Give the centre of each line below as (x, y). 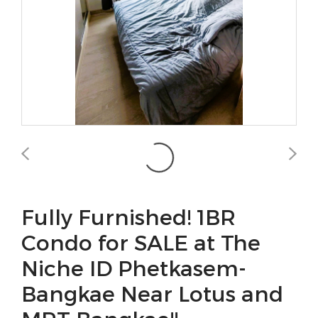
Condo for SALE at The (141, 242)
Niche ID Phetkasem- (134, 268)
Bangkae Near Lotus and (152, 293)
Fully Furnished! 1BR (128, 216)
